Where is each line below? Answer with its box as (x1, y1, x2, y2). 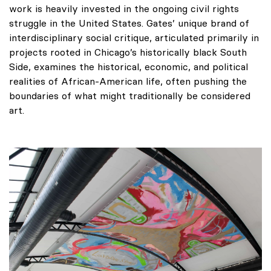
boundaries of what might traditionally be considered (9, 90, 250, 102)
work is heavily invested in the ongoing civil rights (9, 2, 239, 15)
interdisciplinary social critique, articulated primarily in (9, 31, 259, 44)
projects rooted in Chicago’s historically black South (9, 46, 247, 59)
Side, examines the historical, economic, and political (9, 60, 248, 73)
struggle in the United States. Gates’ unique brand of (9, 17, 249, 30)
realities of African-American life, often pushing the (9, 75, 247, 88)
